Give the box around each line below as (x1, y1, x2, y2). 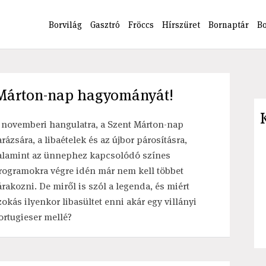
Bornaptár (208, 18, 249, 30)
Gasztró (90, 18, 121, 30)
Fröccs (128, 18, 154, 30)
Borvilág (49, 18, 83, 30)
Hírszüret (162, 18, 201, 30)
